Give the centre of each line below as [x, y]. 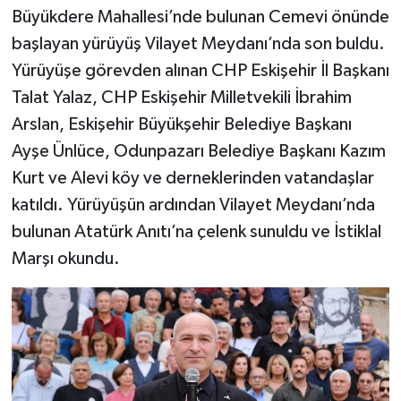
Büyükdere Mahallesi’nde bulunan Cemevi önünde [200, 17]
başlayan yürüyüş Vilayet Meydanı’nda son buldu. [198, 43]
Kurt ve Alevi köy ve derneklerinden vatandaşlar [192, 178]
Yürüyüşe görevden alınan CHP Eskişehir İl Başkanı [200, 70]
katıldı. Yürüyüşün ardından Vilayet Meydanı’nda [193, 205]
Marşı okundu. [65, 258]
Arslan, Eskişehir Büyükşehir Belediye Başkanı [181, 124]
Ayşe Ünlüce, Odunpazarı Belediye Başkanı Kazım [198, 151]
